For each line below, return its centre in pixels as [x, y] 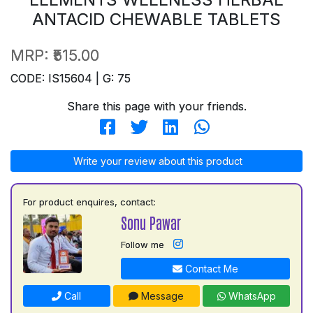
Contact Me [210, 269]
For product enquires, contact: [89, 202]
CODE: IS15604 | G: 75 [71, 78]
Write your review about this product [156, 161]
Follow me [142, 245]
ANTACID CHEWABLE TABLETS [156, 19]
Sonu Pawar [151, 223]
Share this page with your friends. [156, 106]
